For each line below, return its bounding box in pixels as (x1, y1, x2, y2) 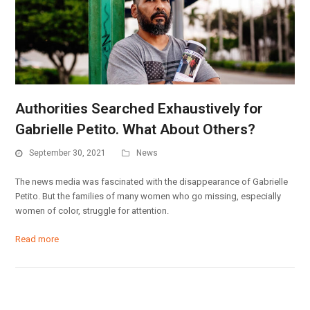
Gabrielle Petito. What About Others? (15, 121, 256, 138)
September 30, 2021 (29, 148, 107, 158)
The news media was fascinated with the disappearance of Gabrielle (15, 176, 289, 187)
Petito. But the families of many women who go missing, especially (15, 190, 282, 201)
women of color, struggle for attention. (15, 205, 170, 216)
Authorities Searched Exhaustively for (15, 100, 264, 118)
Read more (15, 233, 60, 244)
